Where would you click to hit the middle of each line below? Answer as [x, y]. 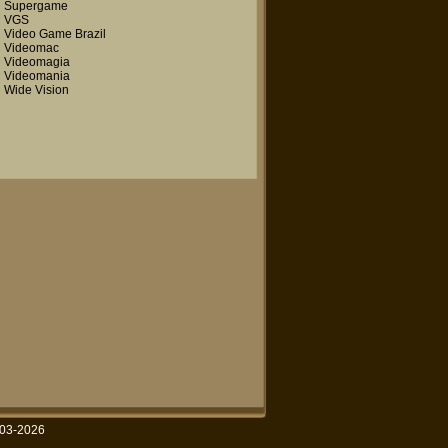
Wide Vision [36, 90]
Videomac [31, 48]
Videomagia [37, 62]
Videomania [37, 76]
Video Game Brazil [55, 34]
